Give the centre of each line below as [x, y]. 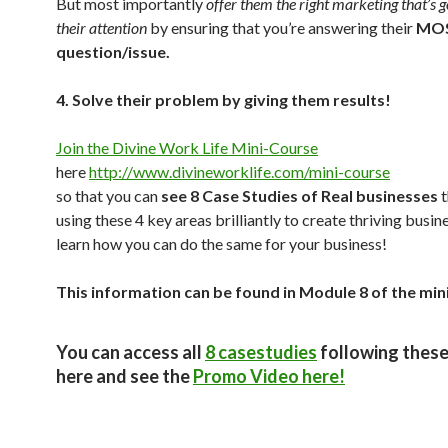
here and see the [124, 376]
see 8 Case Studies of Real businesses [299, 195]
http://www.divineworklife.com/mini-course [239, 171]
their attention [101, 27]
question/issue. [113, 51]
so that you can [108, 195]
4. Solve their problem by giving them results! [223, 99]
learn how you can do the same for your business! [221, 243]
